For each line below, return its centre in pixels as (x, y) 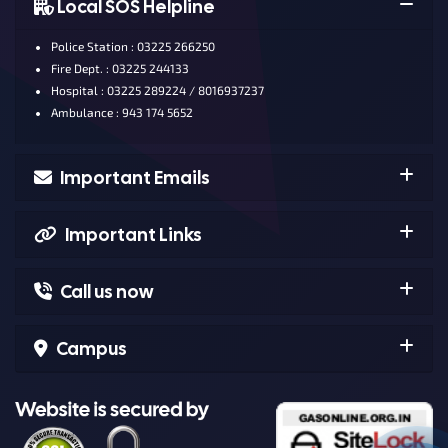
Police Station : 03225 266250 (131, 45)
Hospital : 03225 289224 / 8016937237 (156, 89)
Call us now (106, 291)
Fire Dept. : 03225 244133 (118, 67)
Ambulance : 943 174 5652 (120, 111)
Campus (91, 348)
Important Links (133, 234)
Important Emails (135, 177)
